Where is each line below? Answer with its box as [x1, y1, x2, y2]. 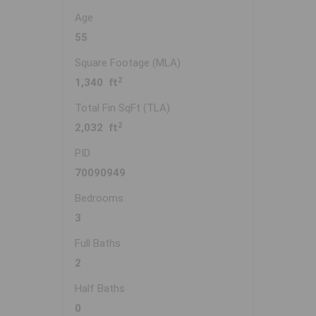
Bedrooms [75, 192, 123, 205]
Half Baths [75, 282, 125, 296]
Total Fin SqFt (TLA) [75, 102, 170, 115]
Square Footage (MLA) [75, 56, 181, 70]
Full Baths [75, 237, 121, 250]
